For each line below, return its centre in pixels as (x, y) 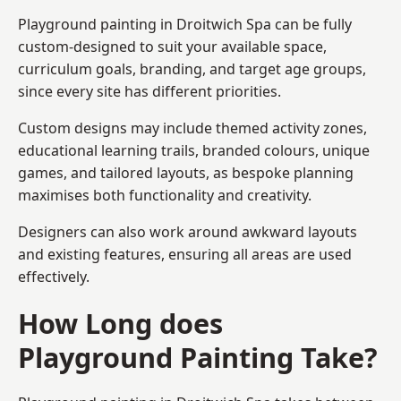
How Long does (120, 323)
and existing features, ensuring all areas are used (185, 254)
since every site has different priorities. (149, 91)
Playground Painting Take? (198, 357)
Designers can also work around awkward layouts (188, 231)
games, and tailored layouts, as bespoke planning (186, 172)
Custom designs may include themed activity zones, (192, 128)
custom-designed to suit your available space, (172, 46)
